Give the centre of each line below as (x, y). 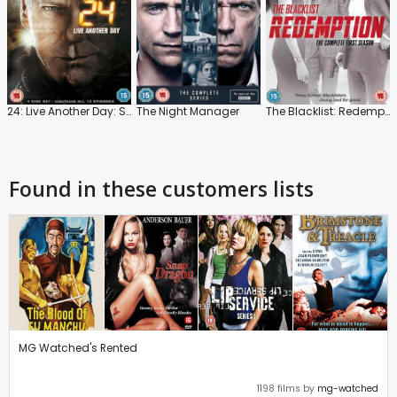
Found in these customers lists (161, 188)
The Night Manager (188, 111)
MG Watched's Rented (78, 347)
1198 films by (287, 388)
